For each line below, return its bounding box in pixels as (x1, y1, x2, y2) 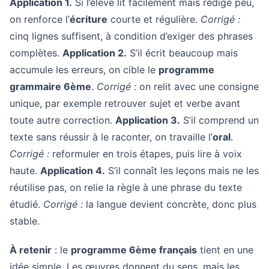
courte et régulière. (107, 13, 201, 25)
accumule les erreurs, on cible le (10, 64, 159, 76)
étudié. (10, 198, 43, 210)
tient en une (197, 244, 253, 256)
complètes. (10, 47, 62, 59)
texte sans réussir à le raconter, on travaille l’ (10, 131, 213, 143)
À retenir (10, 244, 52, 256)
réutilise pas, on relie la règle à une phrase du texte (10, 181, 242, 193)
